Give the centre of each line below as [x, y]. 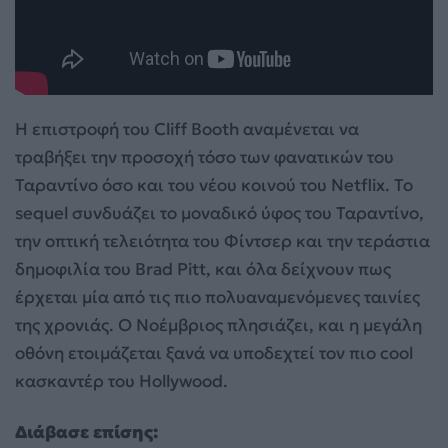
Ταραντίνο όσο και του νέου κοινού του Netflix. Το [214, 185]
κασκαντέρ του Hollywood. [121, 381]
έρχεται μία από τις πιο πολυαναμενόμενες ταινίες [217, 297]
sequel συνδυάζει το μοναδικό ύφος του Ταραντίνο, [219, 213]
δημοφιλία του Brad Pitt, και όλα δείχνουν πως [203, 269]
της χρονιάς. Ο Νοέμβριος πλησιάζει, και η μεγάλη [218, 325]
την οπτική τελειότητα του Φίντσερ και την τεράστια [222, 241]
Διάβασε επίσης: [86, 431]
